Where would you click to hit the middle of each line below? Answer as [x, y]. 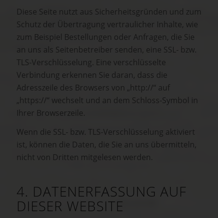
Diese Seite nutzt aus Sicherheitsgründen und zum [109, 11]
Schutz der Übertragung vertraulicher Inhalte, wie [107, 24]
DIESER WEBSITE [70, 206]
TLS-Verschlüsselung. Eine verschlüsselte [91, 62]
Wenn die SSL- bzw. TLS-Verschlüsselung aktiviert [106, 132]
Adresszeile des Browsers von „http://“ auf [93, 87]
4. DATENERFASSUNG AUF [101, 191]
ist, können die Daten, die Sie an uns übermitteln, [107, 145]
